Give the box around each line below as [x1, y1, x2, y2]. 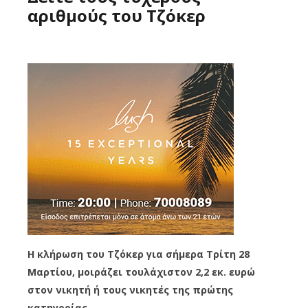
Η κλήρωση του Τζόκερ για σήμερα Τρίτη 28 [27, 247, 250, 261]
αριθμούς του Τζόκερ [27, 4, 206, 27]
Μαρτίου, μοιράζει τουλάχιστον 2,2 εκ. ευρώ [27, 265, 255, 279]
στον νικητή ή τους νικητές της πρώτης [27, 283, 233, 297]
